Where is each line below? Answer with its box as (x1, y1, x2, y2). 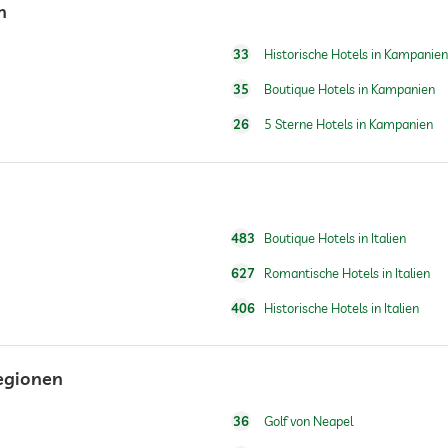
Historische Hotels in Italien (263, 299, 419, 316)
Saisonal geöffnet (76, 400, 197, 419)
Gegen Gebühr (76, 338, 176, 357)
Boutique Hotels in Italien (263, 229, 406, 246)
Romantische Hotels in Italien (263, 264, 430, 281)
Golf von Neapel (263, 413, 353, 429)
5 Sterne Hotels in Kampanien (263, 116, 433, 132)
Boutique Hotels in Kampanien (263, 81, 435, 97)
